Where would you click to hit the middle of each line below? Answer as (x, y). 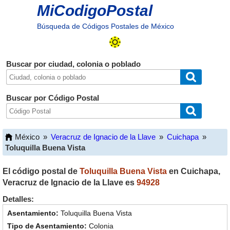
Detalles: (18, 199)
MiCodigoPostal (94, 11)
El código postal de (41, 171)
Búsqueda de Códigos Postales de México (105, 26)
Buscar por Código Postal (52, 98)
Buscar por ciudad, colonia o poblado (73, 64)
